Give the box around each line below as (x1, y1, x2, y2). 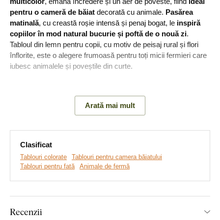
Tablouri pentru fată (20, 162, 75, 170)
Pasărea (165, 7, 193, 16)
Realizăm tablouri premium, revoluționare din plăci (12, 202, 185, 211)
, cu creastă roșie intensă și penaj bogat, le (39, 18, 177, 27)
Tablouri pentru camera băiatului (72, 153, 162, 161)
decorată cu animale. (95, 7, 165, 16)
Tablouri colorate (20, 153, 67, 161)
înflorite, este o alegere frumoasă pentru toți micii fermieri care (10, 51, 207, 59)
